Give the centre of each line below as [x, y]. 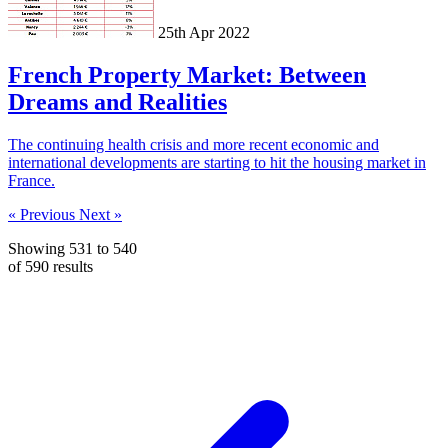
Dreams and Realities [117, 102]
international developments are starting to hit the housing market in [217, 163]
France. [31, 181]
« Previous [43, 215]
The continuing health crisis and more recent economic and [193, 145]
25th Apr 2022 [204, 33]
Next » [100, 215]
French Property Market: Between [187, 75]
